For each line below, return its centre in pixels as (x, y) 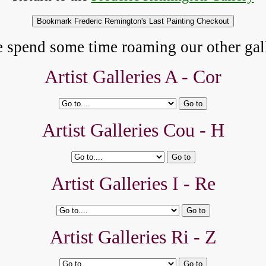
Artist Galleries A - (119, 77)
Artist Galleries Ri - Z (133, 237)
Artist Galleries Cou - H (133, 130)
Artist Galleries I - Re (133, 183)
